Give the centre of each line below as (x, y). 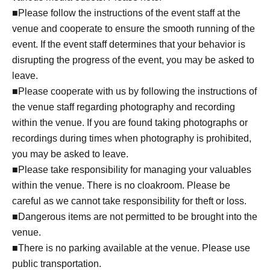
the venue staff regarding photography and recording (124, 107)
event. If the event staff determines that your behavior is (129, 45)
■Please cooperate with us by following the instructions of (134, 92)
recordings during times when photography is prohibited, (132, 139)
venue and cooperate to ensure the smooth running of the (133, 29)
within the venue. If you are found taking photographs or (130, 123)
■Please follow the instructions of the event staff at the (126, 13)
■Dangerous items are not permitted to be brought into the (135, 217)
